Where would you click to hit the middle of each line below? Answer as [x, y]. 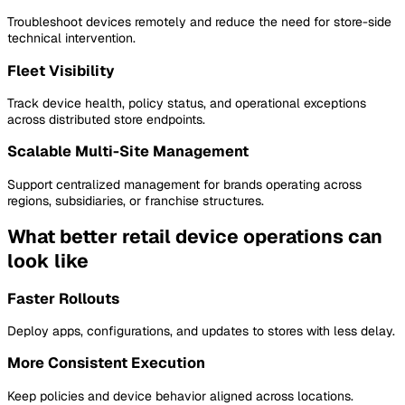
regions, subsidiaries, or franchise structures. [136, 200]
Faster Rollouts [63, 298]
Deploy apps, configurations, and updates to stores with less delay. [201, 330]
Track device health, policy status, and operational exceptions [187, 103]
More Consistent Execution [106, 363]
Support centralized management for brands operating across [184, 184]
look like [48, 261]
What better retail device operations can [195, 237]
